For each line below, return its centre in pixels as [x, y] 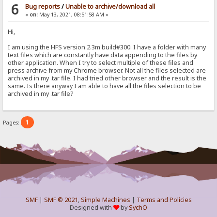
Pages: [12, 122]
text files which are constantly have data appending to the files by [103, 55]
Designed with [92, 207]
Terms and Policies [164, 200]
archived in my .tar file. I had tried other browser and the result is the [107, 78]
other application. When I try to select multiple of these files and [101, 63]
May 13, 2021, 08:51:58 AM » [73, 15]
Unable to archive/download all [110, 7]
